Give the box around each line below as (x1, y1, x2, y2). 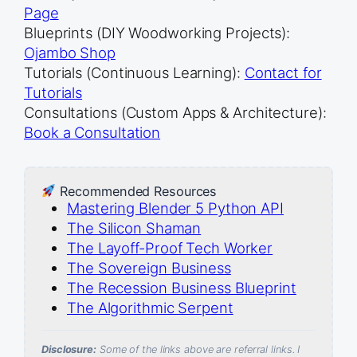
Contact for (244, 64, 322, 82)
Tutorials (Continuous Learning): (24, 64, 245, 82)
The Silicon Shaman (67, 219, 202, 237)
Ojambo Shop (24, 44, 116, 62)
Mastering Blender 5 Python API (67, 199, 284, 218)
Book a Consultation (24, 124, 161, 142)
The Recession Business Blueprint (67, 279, 296, 297)
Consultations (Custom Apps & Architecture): (24, 104, 327, 122)
